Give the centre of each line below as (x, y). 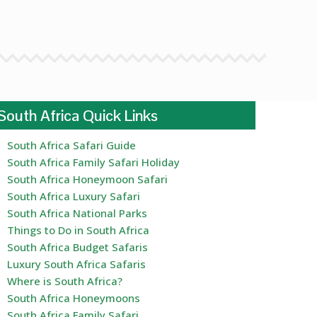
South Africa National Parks (77, 213)
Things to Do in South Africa (78, 230)
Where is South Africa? (65, 281)
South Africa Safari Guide (71, 145)
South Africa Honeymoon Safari (87, 179)
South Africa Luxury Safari (74, 196)
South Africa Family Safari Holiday (93, 162)
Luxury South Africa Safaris (76, 264)
